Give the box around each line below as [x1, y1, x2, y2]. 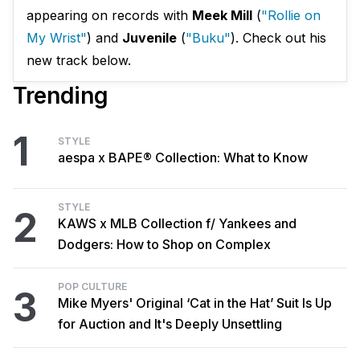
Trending [13, 82, 108, 110]
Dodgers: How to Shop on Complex [58, 236, 271, 253]
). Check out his [231, 30, 326, 47]
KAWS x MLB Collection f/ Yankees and [58, 215, 297, 232]
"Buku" [186, 30, 231, 47]
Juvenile [122, 30, 177, 47]
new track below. [27, 52, 131, 69]
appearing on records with [27, 7, 192, 24]
